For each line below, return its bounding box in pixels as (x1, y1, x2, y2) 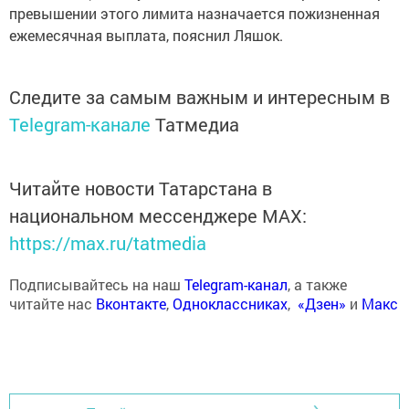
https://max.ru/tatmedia (9, 231, 206, 256)
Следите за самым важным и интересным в (9, 85, 390, 110)
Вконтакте (96, 294, 166, 314)
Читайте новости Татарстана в (9, 176, 272, 201)
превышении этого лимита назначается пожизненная (9, 4, 380, 24)
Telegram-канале (9, 112, 151, 137)
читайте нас (9, 294, 96, 314)
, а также (288, 275, 347, 295)
